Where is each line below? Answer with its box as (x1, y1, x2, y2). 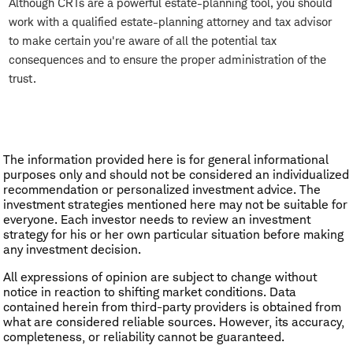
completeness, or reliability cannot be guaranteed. (3, 329, 284, 345)
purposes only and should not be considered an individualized (3, 167, 349, 183)
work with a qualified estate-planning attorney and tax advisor (9, 14, 332, 30)
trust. (9, 71, 36, 87)
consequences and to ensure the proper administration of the (9, 52, 326, 68)
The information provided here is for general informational (3, 152, 329, 168)
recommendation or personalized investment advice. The (3, 182, 321, 198)
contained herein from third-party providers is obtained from (3, 299, 341, 315)
